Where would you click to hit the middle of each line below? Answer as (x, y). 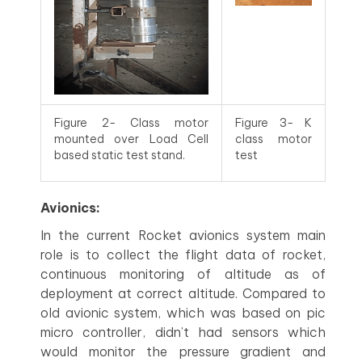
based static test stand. (120, 155)
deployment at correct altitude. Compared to (183, 293)
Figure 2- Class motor (131, 123)
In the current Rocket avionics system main (183, 235)
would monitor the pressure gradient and (183, 351)
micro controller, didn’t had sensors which (183, 332)
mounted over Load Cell (131, 139)
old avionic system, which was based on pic (183, 313)
